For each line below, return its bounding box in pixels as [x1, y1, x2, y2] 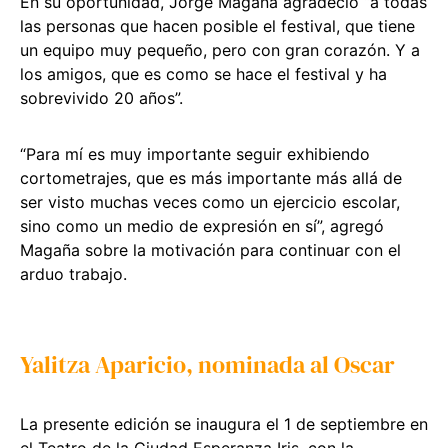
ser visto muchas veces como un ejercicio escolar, [20, 191, 400, 212]
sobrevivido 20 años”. [20, 87, 183, 108]
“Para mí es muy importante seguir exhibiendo [20, 143, 370, 164]
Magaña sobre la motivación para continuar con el [20, 239, 401, 260]
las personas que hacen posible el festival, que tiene [20, 15, 415, 36]
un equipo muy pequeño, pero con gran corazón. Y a [20, 39, 420, 60]
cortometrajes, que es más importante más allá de [20, 167, 402, 188]
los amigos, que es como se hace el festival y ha [20, 63, 387, 84]
